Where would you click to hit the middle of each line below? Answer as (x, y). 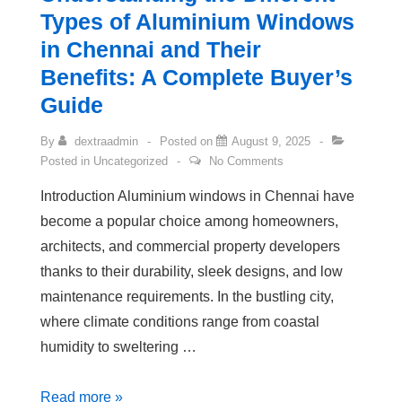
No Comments (246, 162)
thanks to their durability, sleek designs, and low (192, 272)
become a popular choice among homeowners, (189, 222)
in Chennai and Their (151, 50)
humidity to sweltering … (118, 347)
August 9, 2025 (271, 142)
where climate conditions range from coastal (180, 322)
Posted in (67, 162)
